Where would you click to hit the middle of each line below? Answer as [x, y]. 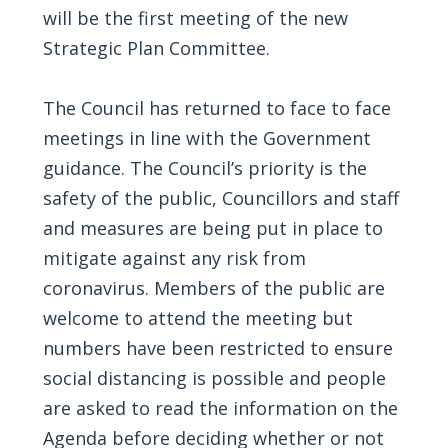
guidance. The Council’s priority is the [204, 168]
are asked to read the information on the [220, 408]
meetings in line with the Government [206, 138]
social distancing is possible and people [214, 378]
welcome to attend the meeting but [197, 318]
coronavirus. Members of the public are [213, 288]
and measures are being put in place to [212, 228]
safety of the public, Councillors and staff [220, 198]
